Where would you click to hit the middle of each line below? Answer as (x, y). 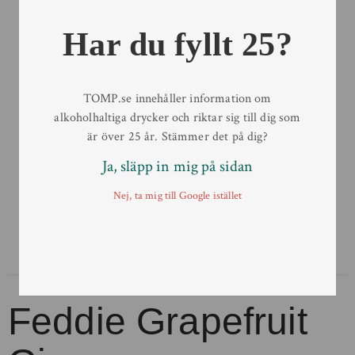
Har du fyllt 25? (177, 44)
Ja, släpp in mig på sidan (177, 166)
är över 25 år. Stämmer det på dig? (177, 136)
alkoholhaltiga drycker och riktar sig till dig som (177, 117)
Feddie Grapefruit (158, 321)
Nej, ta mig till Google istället (177, 195)
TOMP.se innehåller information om (177, 98)
